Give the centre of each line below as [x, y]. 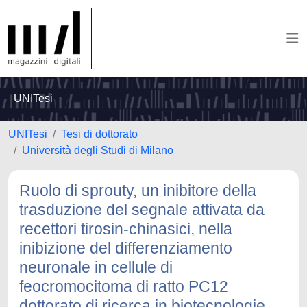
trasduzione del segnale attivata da [142, 210]
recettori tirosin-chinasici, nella [126, 229]
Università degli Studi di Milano [98, 150]
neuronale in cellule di [96, 267]
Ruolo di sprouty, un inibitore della [138, 191]
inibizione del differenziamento [126, 248]
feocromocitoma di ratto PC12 [124, 286]
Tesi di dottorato [99, 134]
